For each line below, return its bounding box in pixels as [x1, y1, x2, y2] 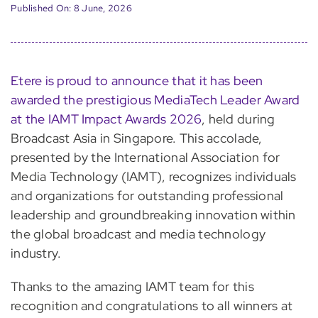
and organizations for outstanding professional [10, 187, 284, 204]
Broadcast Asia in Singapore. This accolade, [10, 130, 263, 147]
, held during [202, 111, 275, 128]
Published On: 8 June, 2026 [10, 1, 133, 14]
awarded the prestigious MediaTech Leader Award [10, 92, 300, 109]
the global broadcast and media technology [10, 226, 266, 243]
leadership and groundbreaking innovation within [10, 207, 296, 224]
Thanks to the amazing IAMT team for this [10, 278, 254, 295]
